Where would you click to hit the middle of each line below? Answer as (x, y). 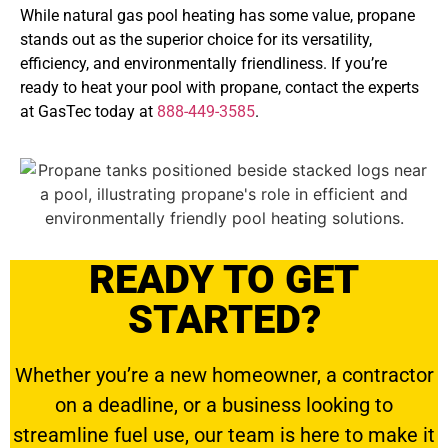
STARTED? (224, 319)
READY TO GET (224, 279)
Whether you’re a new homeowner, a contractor (224, 374)
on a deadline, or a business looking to (224, 404)
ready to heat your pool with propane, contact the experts (219, 87)
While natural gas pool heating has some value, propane (217, 15)
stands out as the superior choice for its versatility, (196, 39)
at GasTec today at (88, 111)
